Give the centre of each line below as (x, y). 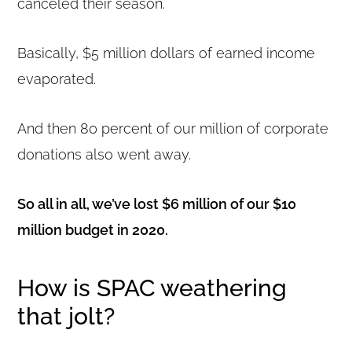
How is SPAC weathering (152, 288)
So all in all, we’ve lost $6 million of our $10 (157, 203)
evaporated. (57, 79)
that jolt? (66, 316)
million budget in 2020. (93, 229)
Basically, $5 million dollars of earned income (167, 53)
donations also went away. (104, 154)
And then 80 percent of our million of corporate (173, 128)
